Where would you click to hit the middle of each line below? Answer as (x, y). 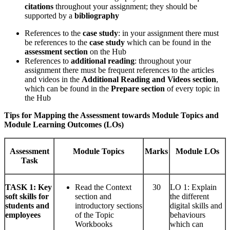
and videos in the (53, 80)
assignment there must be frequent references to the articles (119, 70)
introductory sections (109, 206)
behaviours (188, 215)
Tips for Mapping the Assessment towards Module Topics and (111, 116)
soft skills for (27, 197)
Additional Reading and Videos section (149, 80)
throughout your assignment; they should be (126, 7)
